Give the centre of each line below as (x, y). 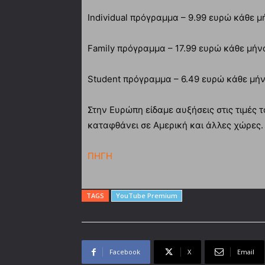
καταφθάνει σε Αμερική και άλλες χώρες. (175, 125)
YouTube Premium (147, 195)
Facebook (125, 251)
